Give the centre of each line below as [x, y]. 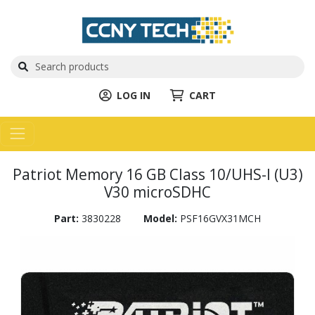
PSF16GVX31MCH [220, 218]
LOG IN [134, 95]
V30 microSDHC [157, 192]
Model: [162, 218]
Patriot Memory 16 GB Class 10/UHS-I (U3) [157, 174]
